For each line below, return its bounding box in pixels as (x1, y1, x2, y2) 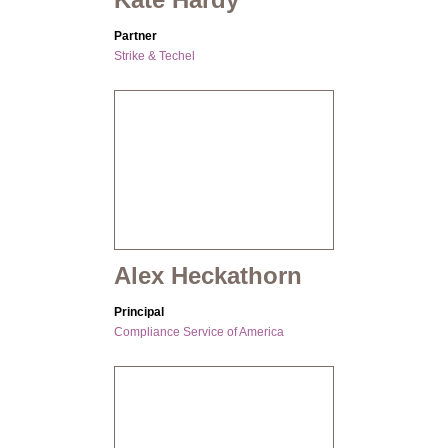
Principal (114, 305, 164, 320)
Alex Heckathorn (114, 262, 302, 290)
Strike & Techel (114, 49, 195, 64)
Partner (114, 29, 157, 44)
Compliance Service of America (114, 325, 284, 340)
